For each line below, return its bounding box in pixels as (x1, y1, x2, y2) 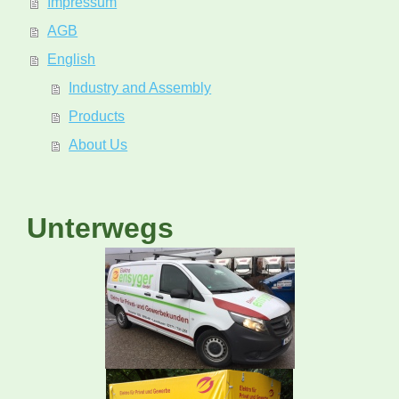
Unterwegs (27, 211, 174, 244)
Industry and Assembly (69, 80, 212, 96)
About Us (69, 137, 128, 153)
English (47, 52, 96, 68)
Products (69, 109, 126, 125)
